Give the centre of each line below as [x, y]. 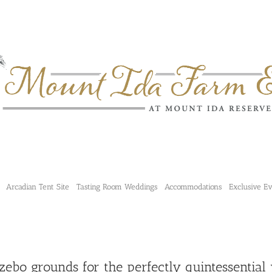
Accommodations [193, 186]
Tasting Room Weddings [117, 186]
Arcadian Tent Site [38, 186]
